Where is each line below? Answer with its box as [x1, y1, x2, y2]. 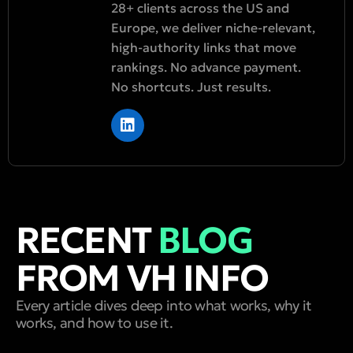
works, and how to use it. [16, 314, 173, 333]
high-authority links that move [111, 39, 296, 56]
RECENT [16, 217, 158, 264]
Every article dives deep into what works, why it [16, 296, 312, 315]
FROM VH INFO [16, 255, 268, 302]
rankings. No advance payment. [111, 59, 301, 76]
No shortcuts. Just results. [111, 79, 271, 95]
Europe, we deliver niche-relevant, [111, 20, 315, 36]
